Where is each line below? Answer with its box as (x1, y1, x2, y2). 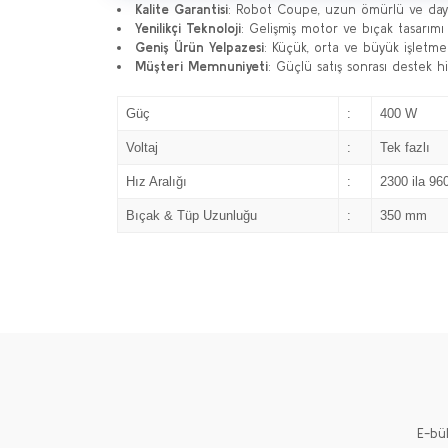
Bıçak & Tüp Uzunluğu (125, 208, 257, 223)
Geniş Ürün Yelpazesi (135, 40, 264, 55)
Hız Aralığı (125, 174, 187, 189)
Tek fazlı (379, 140, 430, 155)
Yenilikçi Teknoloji (135, 21, 241, 36)
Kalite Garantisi (135, 2, 228, 17)
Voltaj (125, 140, 158, 155)
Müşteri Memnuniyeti (135, 59, 268, 74)
